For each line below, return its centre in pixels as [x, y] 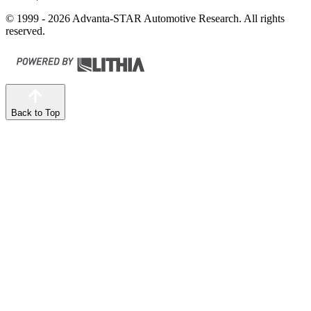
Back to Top [35, 112]
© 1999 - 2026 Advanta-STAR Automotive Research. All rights [145, 18]
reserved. [25, 31]
